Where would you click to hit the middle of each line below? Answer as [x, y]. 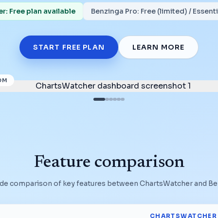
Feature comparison [109, 163]
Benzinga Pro [114, 11]
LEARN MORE [158, 47]
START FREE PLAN [69, 47]
